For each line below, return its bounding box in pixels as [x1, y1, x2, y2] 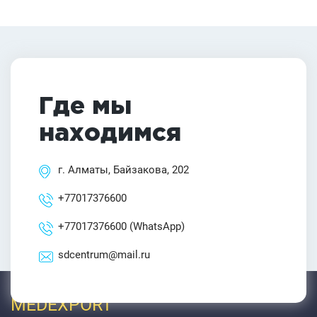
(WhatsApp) [127, 220, 185, 234]
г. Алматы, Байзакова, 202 [58, 163, 189, 177]
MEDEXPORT [11, 294, 113, 316]
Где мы [39, 96, 132, 119]
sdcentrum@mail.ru [58, 248, 150, 262]
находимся [39, 122, 181, 146]
